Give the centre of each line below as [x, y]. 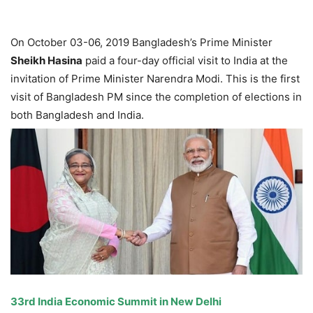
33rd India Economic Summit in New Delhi [116, 301]
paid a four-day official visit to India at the [185, 60]
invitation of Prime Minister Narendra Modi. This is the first [155, 79]
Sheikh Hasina [46, 60]
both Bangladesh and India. [77, 115]
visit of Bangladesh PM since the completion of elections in [156, 97]
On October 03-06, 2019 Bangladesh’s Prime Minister [141, 42]
